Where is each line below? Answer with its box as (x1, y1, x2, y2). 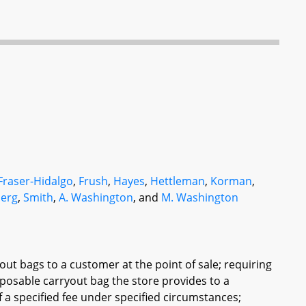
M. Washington (161, 190, 239, 205)
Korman (210, 173, 253, 189)
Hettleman (150, 173, 206, 189)
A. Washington (59, 190, 134, 205)
